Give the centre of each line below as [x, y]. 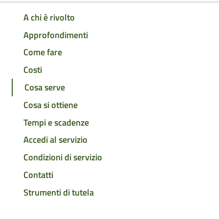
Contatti [38, 175]
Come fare [43, 52]
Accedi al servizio [55, 140]
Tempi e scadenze [56, 122]
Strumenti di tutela [59, 192]
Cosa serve [45, 88]
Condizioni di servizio [63, 157]
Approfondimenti [56, 35]
